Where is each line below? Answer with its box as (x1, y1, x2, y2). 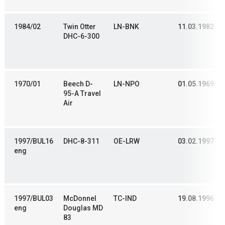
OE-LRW (114, 137, 140, 146)
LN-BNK (114, 23, 139, 31)
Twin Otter (63, 23, 96, 31)
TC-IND (114, 194, 137, 203)
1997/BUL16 (14, 137, 53, 146)
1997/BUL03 (14, 194, 53, 203)
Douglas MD (63, 204, 103, 212)
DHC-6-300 (63, 32, 99, 41)
